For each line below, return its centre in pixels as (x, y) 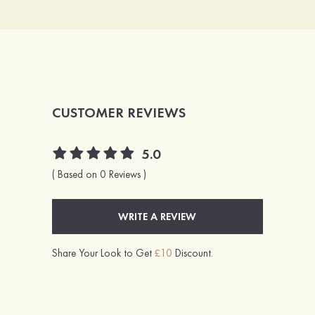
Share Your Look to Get (103, 253)
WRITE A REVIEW (157, 216)
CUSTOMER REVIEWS (118, 112)
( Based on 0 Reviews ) (99, 174)
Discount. (192, 253)
